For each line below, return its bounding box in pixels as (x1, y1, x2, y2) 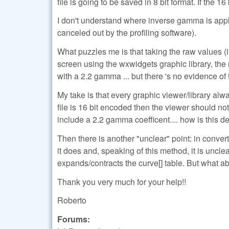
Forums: (57, 213, 92, 225)
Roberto (57, 194, 86, 207)
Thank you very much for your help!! (57, 175, 186, 188)
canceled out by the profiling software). (57, 27, 196, 39)
